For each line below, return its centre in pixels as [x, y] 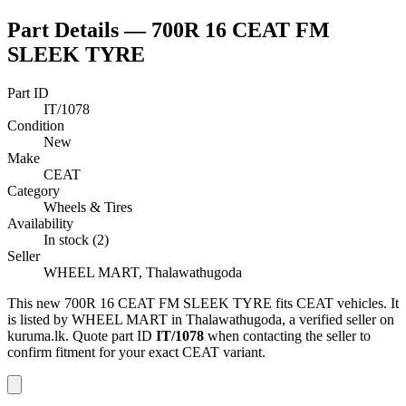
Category [34, 190]
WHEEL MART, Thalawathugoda [143, 272]
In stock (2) [76, 239]
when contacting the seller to [287, 335]
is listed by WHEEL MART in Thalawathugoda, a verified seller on [201, 319]
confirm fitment [51, 352]
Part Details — [79, 29]
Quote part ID [114, 335]
